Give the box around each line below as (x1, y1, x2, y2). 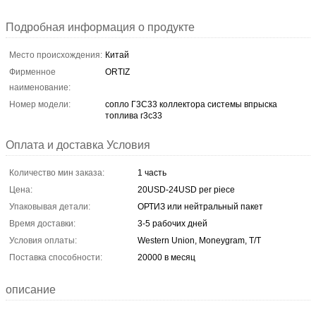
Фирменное (9, 66, 56, 77)
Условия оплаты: (9, 235, 77, 245)
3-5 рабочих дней (138, 218, 207, 229)
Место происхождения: (9, 49, 102, 60)
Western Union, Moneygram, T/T (138, 235, 261, 245)
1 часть (138, 167, 166, 178)
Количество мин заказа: (9, 167, 104, 178)
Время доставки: (9, 218, 75, 229)
